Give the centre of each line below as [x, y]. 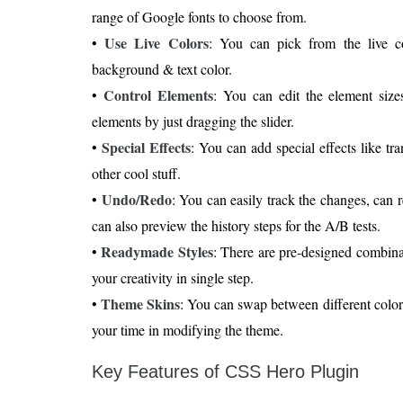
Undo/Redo [136, 200]
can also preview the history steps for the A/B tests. [236, 226]
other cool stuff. [136, 174]
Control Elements [158, 95]
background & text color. [162, 69]
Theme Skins [141, 304]
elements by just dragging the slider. [193, 121]
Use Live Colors [157, 43]
